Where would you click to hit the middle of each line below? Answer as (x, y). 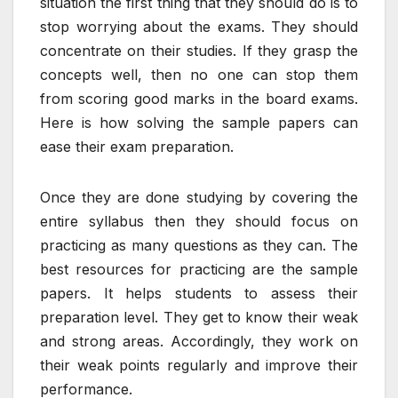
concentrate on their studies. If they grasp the (199, 50)
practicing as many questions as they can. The (199, 245)
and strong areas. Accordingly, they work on (199, 341)
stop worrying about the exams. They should (199, 26)
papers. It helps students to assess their (199, 293)
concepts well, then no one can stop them (199, 74)
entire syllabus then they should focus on (199, 221)
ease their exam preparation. (137, 146)
